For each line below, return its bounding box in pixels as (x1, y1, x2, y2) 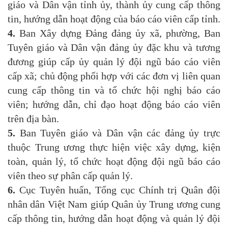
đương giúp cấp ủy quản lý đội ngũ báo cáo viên (8, 56, 220, 68)
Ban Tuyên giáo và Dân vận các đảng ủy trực (15, 127, 220, 139)
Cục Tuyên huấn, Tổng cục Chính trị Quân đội (15, 184, 220, 196)
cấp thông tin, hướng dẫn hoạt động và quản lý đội (8, 213, 220, 224)
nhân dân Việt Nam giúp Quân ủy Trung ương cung (8, 198, 220, 210)
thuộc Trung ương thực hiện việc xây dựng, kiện (8, 141, 220, 153)
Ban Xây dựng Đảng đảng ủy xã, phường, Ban (15, 27, 220, 39)
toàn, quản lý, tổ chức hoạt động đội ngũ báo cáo (8, 156, 220, 167)
